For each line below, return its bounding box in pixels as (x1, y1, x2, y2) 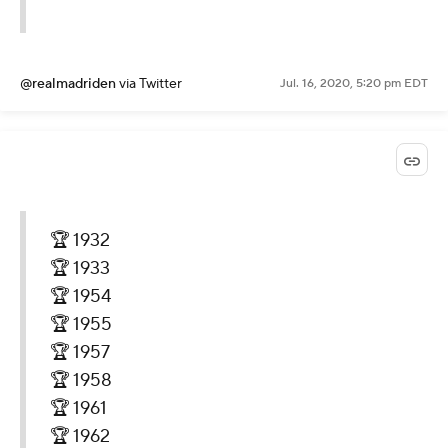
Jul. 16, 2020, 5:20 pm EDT (280, 76, 428, 92)
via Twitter (119, 75, 182, 94)
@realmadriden (20, 75, 119, 94)
